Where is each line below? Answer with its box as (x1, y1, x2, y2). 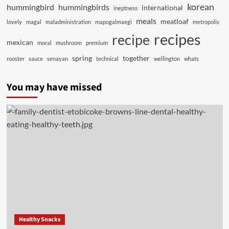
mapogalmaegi (95, 18, 132, 25)
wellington (153, 55, 180, 62)
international (141, 3, 183, 12)
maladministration (45, 18, 91, 25)
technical (96, 55, 119, 62)
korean (187, 1, 214, 12)
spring (72, 54, 92, 62)
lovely (6, 18, 22, 25)
